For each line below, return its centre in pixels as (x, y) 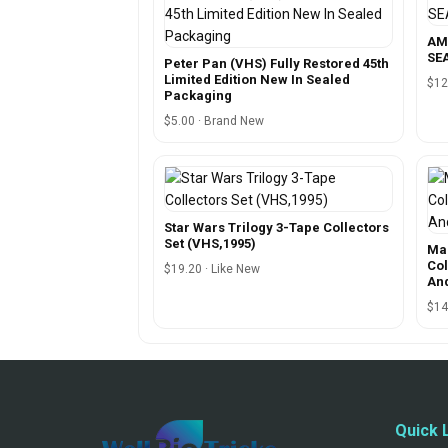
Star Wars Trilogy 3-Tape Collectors (276, 227)
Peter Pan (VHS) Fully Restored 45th (276, 63)
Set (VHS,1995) (210, 243)
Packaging (198, 95)
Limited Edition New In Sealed (257, 79)
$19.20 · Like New (212, 268)
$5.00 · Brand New (214, 120)
